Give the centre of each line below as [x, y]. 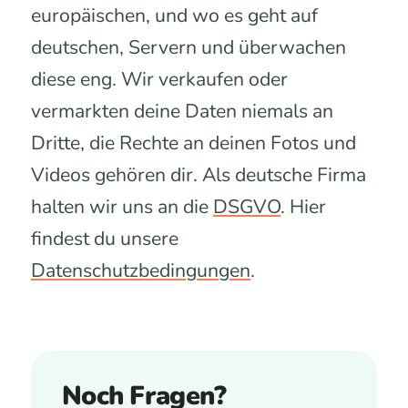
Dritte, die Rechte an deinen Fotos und [194, 143]
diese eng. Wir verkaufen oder [159, 79]
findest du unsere [105, 239]
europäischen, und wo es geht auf [174, 15]
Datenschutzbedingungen [141, 270]
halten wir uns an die [122, 207]
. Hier [303, 207]
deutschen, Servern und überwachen [189, 47]
